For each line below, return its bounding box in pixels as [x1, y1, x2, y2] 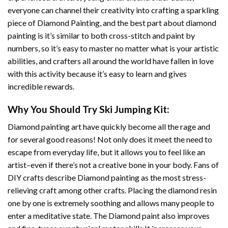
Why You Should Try [8, 103, 99, 115]
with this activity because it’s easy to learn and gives [8, 68, 187, 78]
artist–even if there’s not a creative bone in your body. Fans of [8, 160, 219, 170]
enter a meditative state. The [8, 211, 108, 221]
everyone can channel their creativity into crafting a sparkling [8, 5, 219, 15]
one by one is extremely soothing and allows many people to [8, 198, 214, 208]
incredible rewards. [8, 81, 74, 91]
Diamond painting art [8, 122, 81, 132]
